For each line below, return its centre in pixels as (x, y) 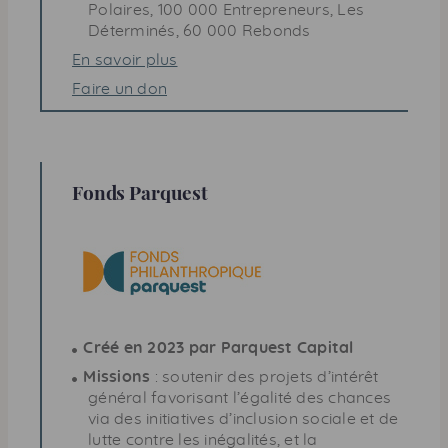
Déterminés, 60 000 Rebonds (199, 30)
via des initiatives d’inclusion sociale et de (243, 418)
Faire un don (119, 88)
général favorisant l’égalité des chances (239, 397)
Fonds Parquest (140, 191)
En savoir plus (125, 59)
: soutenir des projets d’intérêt (264, 376)
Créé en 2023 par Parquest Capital (218, 347)
